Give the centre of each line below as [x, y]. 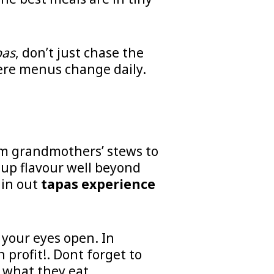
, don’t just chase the [79, 52]
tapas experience [98, 184]
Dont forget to [96, 254]
